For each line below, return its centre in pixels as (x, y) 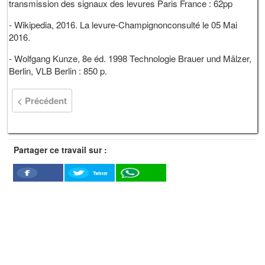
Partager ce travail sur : (60, 150)
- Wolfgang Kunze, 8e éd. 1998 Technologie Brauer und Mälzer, (130, 59)
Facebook (38, 183)
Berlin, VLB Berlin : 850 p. (58, 71)
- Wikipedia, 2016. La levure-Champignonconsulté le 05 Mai (123, 25)
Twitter (101, 173)
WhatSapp (141, 184)
